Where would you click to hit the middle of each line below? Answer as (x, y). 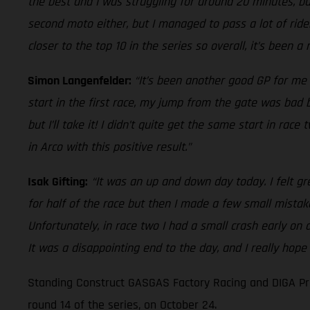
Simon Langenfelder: (81, 80)
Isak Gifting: (58, 181)
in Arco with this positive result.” (109, 147)
